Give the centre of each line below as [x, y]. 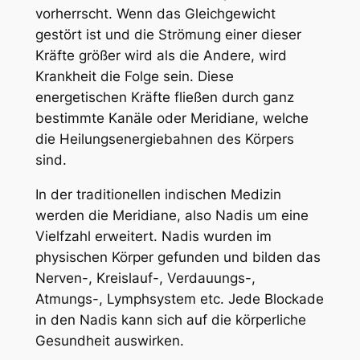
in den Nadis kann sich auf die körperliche [170, 319]
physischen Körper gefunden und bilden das [178, 257]
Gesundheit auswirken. [109, 340]
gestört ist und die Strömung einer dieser [168, 34]
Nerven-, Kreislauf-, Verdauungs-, [145, 278]
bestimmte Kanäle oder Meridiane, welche [172, 118]
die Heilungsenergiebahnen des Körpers [164, 139]
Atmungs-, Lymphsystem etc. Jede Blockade [179, 299]
